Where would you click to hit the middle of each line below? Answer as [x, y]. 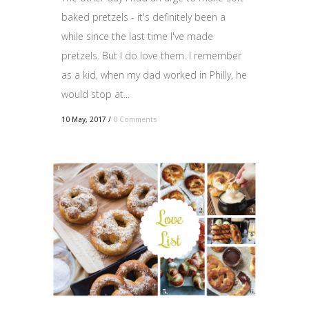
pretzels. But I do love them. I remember [151, 56]
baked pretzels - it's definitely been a [143, 17]
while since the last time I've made [137, 37]
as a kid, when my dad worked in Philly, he [154, 75]
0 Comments [135, 120]
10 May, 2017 [84, 120]
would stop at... [96, 94]
